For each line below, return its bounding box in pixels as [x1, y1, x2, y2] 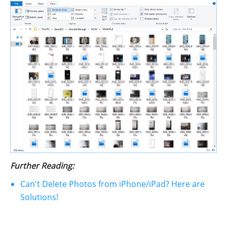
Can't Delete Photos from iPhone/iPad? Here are [20, 178, 205, 190]
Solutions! [20, 191, 58, 203]
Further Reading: [10, 160, 74, 171]
